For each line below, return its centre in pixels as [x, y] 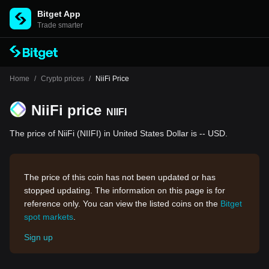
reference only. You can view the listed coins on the [122, 204]
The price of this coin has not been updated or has [120, 177]
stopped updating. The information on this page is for [125, 190]
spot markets [49, 217]
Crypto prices [62, 79]
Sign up [38, 237]
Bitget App [59, 14]
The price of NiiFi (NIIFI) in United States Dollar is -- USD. [119, 133]
